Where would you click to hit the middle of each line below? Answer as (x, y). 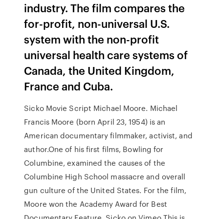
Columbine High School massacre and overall (105, 176)
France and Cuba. (69, 86)
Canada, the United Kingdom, (99, 70)
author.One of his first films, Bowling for (94, 149)
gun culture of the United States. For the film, (105, 190)
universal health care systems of (106, 55)
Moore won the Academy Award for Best (96, 204)
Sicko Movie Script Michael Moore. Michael (101, 108)
